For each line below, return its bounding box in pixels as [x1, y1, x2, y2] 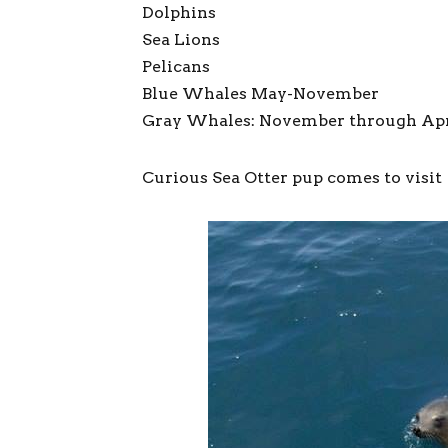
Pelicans [142, 57, 210, 76]
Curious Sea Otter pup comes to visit [142, 168, 442, 187]
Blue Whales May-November [142, 84, 379, 103]
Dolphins [142, 3, 216, 22]
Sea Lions [142, 30, 220, 49]
